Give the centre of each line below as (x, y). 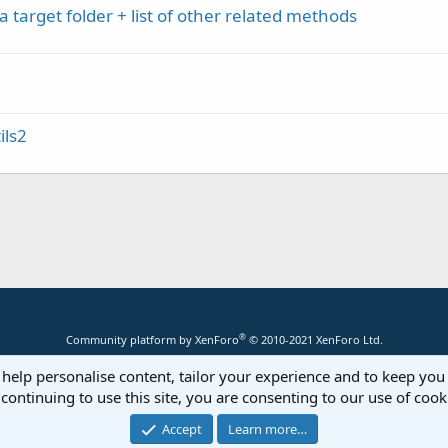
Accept (182, 429)
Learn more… (268, 429)
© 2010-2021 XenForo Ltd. (315, 339)
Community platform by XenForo (152, 339)
